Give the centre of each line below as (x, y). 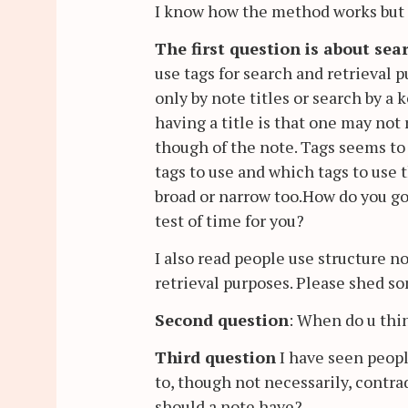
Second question (222, 320)
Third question (215, 357)
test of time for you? (229, 221)
